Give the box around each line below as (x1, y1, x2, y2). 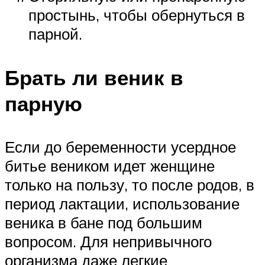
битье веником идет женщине (5, 156, 215, 175)
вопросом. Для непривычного (5, 231, 212, 251)
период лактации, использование (5, 193, 240, 213)
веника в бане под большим (5, 212, 202, 232)
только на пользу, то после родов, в (5, 174, 254, 194)
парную (5, 90, 82, 117)
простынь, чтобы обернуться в (28, 5, 245, 25)
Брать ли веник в (5, 64, 183, 91)
